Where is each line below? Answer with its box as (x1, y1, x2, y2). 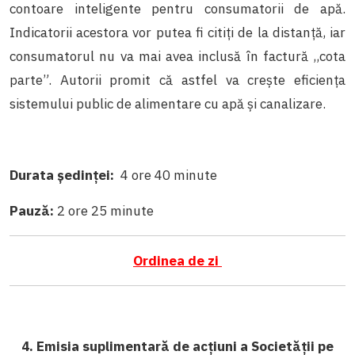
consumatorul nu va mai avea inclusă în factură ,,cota (10, 47, 345, 65)
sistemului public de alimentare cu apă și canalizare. (10, 94, 329, 113)
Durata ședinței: (10, 166, 117, 184)
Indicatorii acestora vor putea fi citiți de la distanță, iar (10, 23, 345, 41)
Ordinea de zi (133, 251, 222, 269)
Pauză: (10, 201, 57, 219)
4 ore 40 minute (117, 166, 217, 184)
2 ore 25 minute (57, 201, 154, 219)
